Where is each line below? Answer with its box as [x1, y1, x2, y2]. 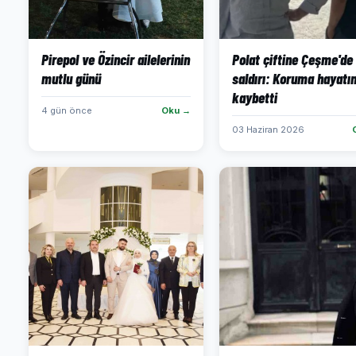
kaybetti [232, 88, 277, 106]
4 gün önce [41, 105, 92, 116]
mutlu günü [41, 69, 101, 87]
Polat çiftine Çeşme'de [232, 50, 353, 68]
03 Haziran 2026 [232, 124, 304, 135]
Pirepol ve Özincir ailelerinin [41, 50, 190, 68]
